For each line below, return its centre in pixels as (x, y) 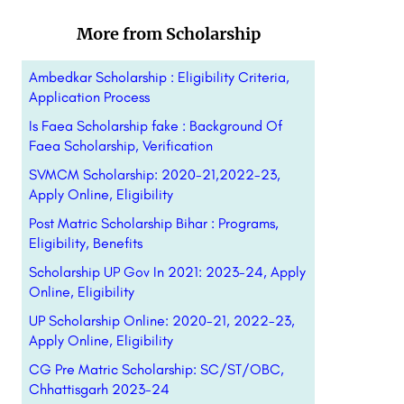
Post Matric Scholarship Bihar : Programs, (153, 223)
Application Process (89, 97)
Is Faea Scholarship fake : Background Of (155, 126)
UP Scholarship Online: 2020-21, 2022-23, (161, 321)
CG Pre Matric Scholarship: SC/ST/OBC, (156, 369)
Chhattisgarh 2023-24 (99, 389)
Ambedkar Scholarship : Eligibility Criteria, (159, 77)
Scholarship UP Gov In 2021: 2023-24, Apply (167, 272)
